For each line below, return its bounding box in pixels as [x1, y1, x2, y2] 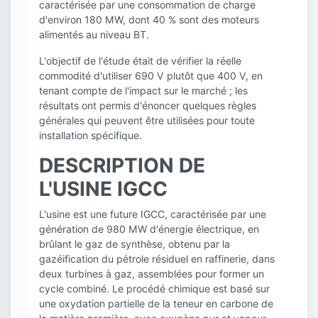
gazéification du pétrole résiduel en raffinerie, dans [39, 253, 275, 265]
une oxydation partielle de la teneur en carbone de [39, 297, 273, 310]
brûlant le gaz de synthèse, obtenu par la [39, 238, 230, 251]
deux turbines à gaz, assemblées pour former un [39, 268, 264, 280]
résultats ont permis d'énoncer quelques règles [39, 99, 256, 112]
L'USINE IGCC [39, 177, 168, 202]
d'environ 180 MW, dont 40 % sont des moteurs [39, 13, 259, 26]
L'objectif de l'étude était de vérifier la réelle [39, 55, 241, 67]
